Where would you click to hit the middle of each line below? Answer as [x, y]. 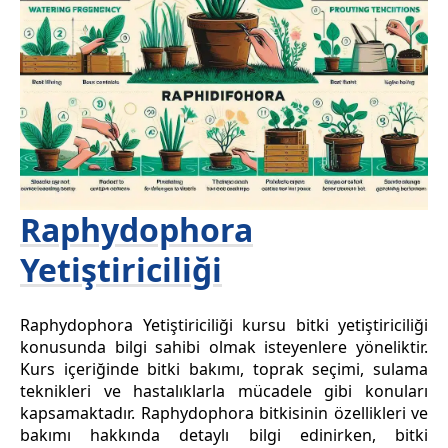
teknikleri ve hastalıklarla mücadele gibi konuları [224, 391]
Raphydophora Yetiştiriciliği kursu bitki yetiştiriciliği [224, 325]
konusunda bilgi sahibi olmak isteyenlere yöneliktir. [224, 347]
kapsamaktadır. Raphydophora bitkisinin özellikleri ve [224, 413]
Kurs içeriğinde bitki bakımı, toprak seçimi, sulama [224, 369]
